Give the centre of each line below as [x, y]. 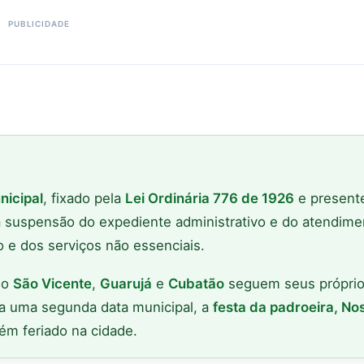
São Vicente [52, 284]
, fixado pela [84, 199]
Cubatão [196, 284]
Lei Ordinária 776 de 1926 [210, 199]
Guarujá [126, 284]
